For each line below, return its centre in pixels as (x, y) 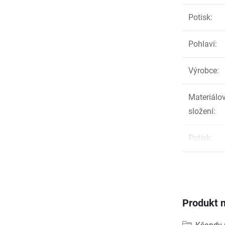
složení (201, 111)
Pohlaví (202, 44)
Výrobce (203, 71)
